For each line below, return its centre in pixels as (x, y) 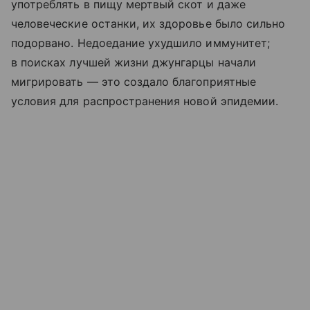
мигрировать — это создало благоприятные (134, 82)
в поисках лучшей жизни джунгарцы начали (134, 63)
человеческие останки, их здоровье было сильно (148, 24)
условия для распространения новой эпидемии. (145, 101)
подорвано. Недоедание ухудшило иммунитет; (140, 43)
